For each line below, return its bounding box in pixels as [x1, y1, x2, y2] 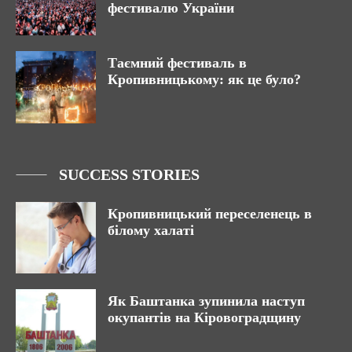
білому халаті [108, 222, 194, 238]
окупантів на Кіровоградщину [108, 310, 301, 326]
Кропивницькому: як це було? [108, 71, 301, 87]
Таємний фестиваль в [108, 54, 247, 71]
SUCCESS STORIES [59, 165, 200, 183]
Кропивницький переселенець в [108, 205, 312, 222]
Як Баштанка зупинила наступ [108, 293, 305, 310]
